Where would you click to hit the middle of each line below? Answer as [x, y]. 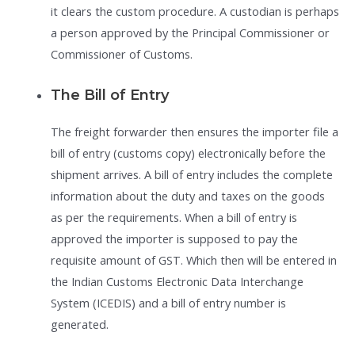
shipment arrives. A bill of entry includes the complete [191, 174]
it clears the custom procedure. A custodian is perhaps [195, 11]
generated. [79, 324]
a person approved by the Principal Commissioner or [190, 33]
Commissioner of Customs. [121, 54]
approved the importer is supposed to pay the [174, 238]
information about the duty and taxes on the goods [187, 195]
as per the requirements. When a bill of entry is [174, 217]
